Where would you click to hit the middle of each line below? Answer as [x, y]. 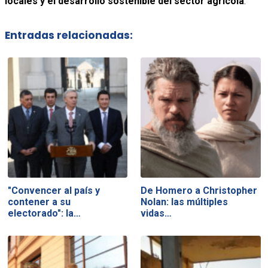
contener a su [39, 202]
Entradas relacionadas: [68, 36]
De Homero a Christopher [199, 191]
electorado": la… [44, 214]
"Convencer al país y [54, 191]
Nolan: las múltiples [185, 202]
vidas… [156, 214]
